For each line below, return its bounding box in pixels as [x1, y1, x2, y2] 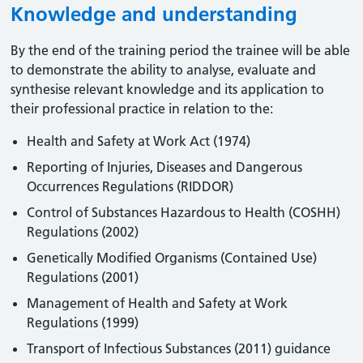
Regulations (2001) [27, 269, 139, 285]
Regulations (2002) [27, 224, 139, 240]
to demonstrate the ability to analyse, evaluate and [11, 62, 317, 78]
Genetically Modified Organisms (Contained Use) [27, 250, 318, 266]
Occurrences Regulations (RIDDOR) [27, 178, 234, 194]
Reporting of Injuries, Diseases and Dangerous [27, 159, 303, 175]
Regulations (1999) [27, 314, 139, 331]
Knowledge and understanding [11, 2, 298, 26]
